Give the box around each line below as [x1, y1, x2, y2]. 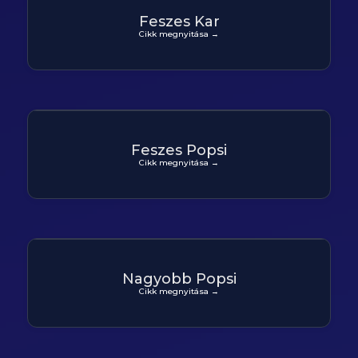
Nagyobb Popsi [121, 269, 237, 288]
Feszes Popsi [131, 141, 227, 159]
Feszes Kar [138, 12, 220, 30]
